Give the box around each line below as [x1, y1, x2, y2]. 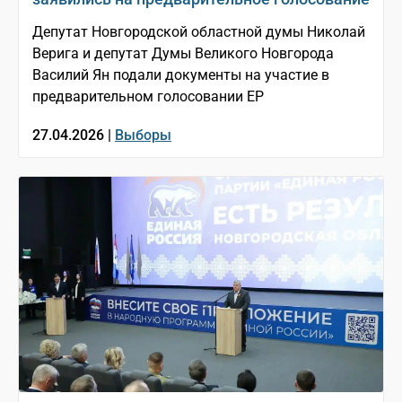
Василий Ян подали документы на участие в [32, 66, 329, 83]
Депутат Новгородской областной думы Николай [32, 22, 365, 40]
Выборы [115, 126, 171, 144]
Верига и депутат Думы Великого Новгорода [32, 44, 334, 62]
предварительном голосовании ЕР [32, 87, 264, 105]
